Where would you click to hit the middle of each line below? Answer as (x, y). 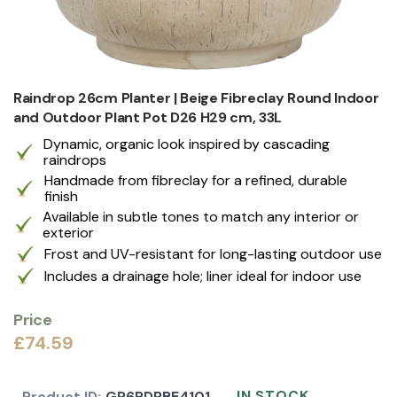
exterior (68, 232)
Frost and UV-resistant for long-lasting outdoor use (213, 253)
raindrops (75, 160)
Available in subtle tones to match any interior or (200, 216)
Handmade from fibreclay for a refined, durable (195, 180)
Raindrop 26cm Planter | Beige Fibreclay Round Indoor (196, 97)
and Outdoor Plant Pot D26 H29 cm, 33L (148, 117)
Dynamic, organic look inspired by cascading (187, 144)
